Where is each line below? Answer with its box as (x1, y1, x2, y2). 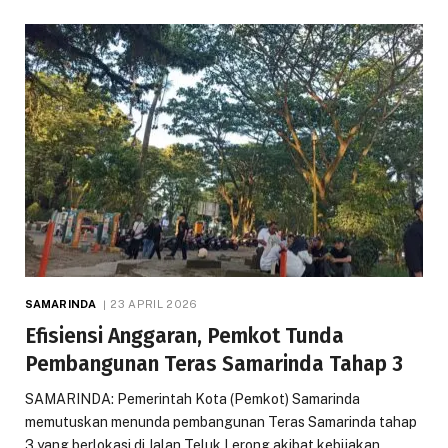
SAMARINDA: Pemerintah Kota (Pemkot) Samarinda (25, 390, 360, 407)
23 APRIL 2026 (110, 297, 198, 310)
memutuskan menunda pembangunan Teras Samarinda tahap (25, 413, 417, 430)
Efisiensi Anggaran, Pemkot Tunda (25, 322, 344, 349)
